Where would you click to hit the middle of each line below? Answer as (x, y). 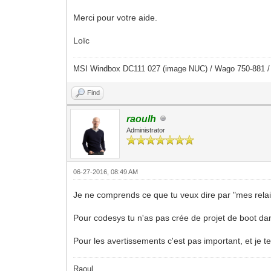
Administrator (146, 130)
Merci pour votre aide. (116, 17)
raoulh (142, 119)
